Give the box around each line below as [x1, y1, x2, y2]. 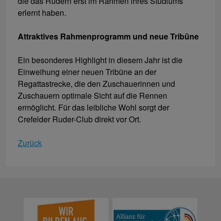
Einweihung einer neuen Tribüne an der [18, 66, 156, 78]
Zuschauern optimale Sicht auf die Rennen [18, 90, 167, 102]
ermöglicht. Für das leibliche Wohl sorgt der [18, 102, 169, 113]
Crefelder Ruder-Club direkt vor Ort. [18, 113, 141, 125]
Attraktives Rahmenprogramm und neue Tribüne [18, 31, 199, 42]
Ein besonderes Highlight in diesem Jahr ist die [18, 54, 183, 66]
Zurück [18, 137, 42, 149]
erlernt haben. [18, 7, 68, 19]
